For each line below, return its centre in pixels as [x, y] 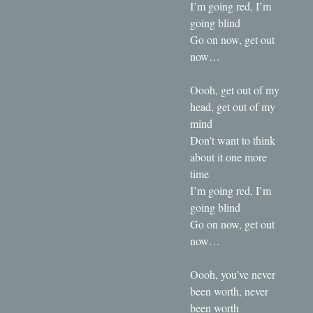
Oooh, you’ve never [233, 274]
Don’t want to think [233, 140]
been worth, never [229, 291]
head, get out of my [233, 106]
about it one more [228, 156]
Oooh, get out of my [235, 89]
